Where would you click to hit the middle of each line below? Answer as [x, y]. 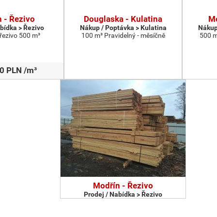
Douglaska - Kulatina [123, 19]
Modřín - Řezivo [123, 186]
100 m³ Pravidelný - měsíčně [123, 35]
